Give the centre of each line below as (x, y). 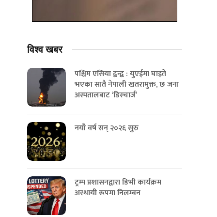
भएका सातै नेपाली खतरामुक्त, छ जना (127, 84)
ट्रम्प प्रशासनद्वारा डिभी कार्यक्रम (118, 182)
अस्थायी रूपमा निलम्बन (108, 193)
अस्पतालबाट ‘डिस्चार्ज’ (106, 95)
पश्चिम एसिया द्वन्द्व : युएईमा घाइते (120, 74)
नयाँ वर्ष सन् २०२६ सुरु (107, 128)
